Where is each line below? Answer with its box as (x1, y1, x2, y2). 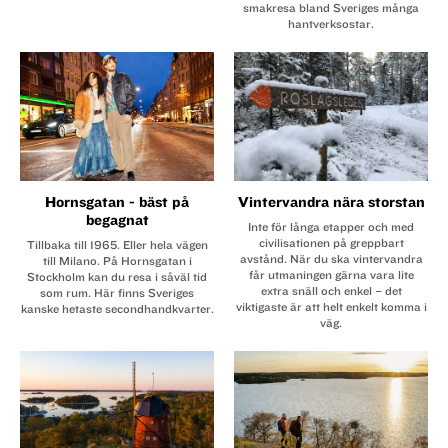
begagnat (85, 211, 149, 229)
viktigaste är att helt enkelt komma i (235, 299, 427, 314)
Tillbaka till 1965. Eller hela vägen (26, 237, 208, 252)
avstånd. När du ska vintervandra (239, 251, 423, 266)
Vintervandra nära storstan (237, 193, 425, 211)
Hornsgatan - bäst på (45, 193, 189, 211)
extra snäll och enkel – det (260, 283, 402, 298)
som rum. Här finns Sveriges (40, 285, 194, 300)
